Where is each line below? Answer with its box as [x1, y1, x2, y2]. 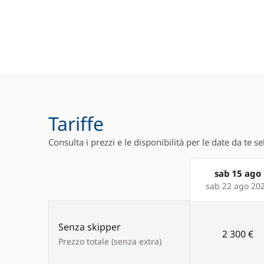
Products [190, 180, 232, 193]
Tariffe [48, 111, 104, 136]
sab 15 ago [214, 167, 261, 179]
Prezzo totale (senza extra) [58, 236, 161, 247]
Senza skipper [58, 220, 121, 233]
